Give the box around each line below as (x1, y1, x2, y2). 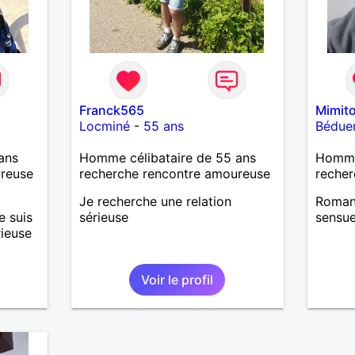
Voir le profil (141, 271, 214, 288)
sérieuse (78, 208, 128, 225)
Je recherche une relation (78, 193, 231, 209)
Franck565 (78, 101, 144, 118)
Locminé (78, 117, 130, 134)
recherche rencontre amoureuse (78, 165, 270, 181)
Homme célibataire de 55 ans (78, 149, 256, 166)
